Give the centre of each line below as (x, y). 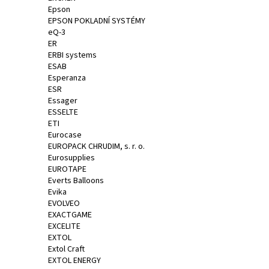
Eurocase (65, 135)
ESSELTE (63, 112)
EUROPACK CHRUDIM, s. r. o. (96, 146)
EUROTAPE (67, 169)
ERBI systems (72, 55)
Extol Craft (66, 249)
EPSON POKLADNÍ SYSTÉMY (97, 21)
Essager (63, 101)
